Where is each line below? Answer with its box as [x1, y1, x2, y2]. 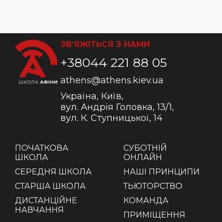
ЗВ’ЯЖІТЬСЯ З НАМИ [60, 40, 150, 50]
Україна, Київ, [60, 91, 123, 102]
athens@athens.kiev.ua [60, 75, 164, 86]
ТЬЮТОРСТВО [123, 181, 182, 191]
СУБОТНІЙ [123, 143, 167, 153]
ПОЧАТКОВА [15, 143, 68, 153]
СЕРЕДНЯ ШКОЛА [15, 167, 92, 177]
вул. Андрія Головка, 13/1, [60, 102, 174, 113]
